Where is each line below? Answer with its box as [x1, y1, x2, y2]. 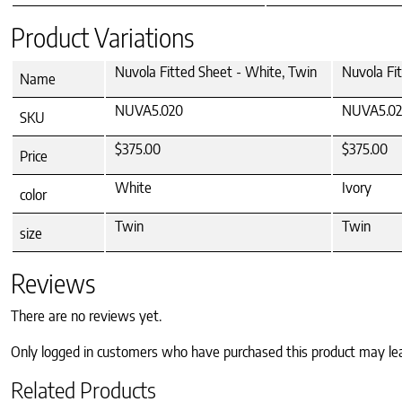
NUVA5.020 [115, 101, 183, 120]
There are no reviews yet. [11, 307, 162, 326]
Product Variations [11, 22, 194, 54]
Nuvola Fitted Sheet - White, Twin [115, 63, 317, 82]
